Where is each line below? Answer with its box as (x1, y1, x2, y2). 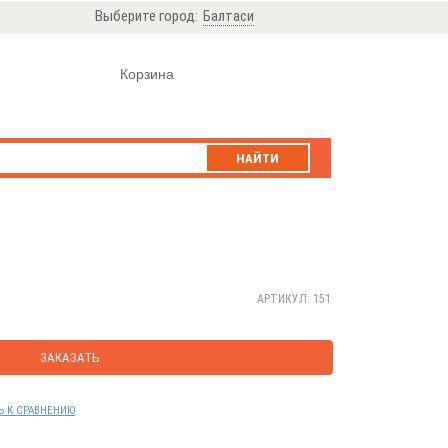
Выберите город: (95, 7, 198, 25)
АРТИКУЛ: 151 (257, 291, 331, 306)
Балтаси (203, 7, 254, 25)
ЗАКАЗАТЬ (39, 350, 100, 365)
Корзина (120, 66, 174, 82)
